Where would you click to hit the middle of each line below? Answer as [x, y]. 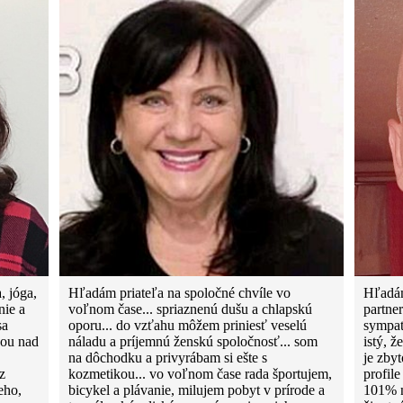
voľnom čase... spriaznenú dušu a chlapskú [191, 309]
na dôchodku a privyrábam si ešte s [168, 358]
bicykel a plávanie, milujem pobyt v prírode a [197, 390]
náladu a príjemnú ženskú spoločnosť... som [193, 342]
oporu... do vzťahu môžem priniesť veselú [188, 326]
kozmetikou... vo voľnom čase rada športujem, [201, 374]
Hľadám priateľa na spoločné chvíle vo [180, 293]
